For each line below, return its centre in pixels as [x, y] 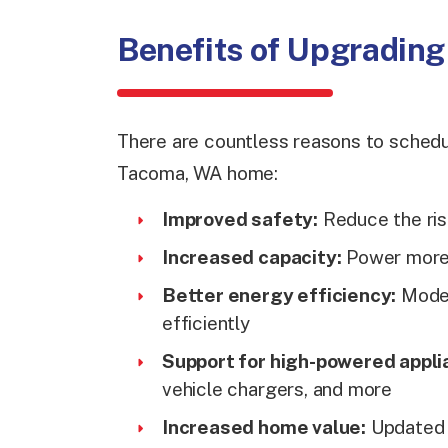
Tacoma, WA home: [197, 173]
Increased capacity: [252, 257]
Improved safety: [240, 219]
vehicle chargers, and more [277, 389]
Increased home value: [264, 427]
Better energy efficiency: [279, 295]
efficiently [206, 323]
